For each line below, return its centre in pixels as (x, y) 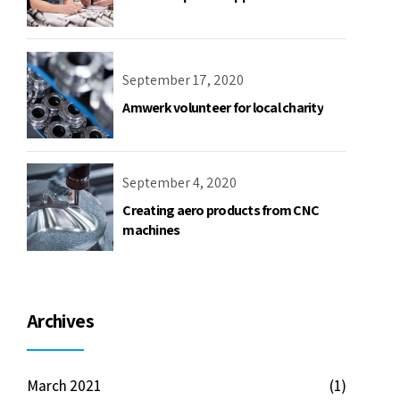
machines (151, 229)
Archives (60, 320)
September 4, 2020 (180, 182)
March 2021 (64, 385)
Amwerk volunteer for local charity (223, 107)
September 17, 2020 (183, 79)
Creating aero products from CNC (221, 210)
